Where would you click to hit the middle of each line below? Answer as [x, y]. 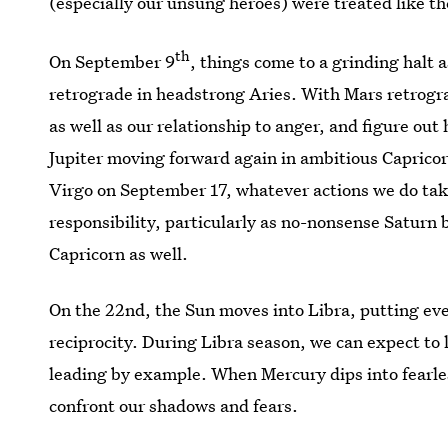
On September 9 [112, 62]
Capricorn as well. [119, 254]
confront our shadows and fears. [174, 406]
